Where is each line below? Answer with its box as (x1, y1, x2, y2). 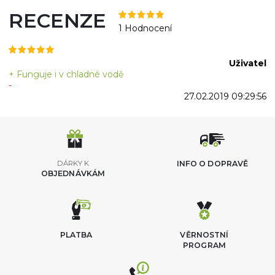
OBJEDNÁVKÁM (41, 169, 106, 178)
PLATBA (60, 230, 93, 239)
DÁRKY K (57, 159, 89, 168)
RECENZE (9, 9, 106, 33)
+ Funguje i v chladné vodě (9, 69, 123, 80)
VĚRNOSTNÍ (180, 230, 229, 239)
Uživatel (229, 58, 266, 69)
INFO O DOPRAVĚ (176, 159, 249, 168)
